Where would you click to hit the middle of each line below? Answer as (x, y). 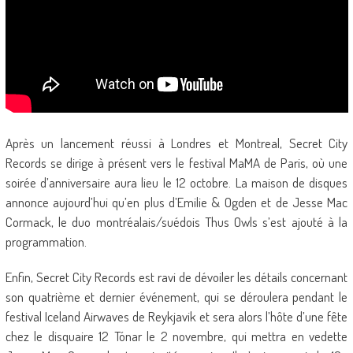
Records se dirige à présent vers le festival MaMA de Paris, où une (176, 163)
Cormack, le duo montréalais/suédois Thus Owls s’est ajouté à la (176, 222)
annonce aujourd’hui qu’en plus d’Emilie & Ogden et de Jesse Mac (176, 202)
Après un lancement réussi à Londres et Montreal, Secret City (176, 143)
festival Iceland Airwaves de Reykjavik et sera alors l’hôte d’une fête (176, 316)
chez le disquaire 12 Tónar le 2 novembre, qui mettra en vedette (176, 336)
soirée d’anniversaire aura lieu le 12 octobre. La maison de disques (176, 182)
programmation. (46, 242)
